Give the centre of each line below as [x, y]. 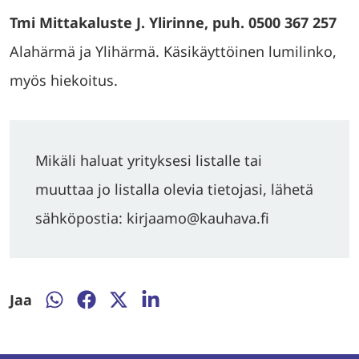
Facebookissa [122, 333]
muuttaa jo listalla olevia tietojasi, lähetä [174, 189]
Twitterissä [145, 333]
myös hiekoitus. [64, 80]
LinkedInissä [183, 333]
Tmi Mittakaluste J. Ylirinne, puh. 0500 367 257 [173, 22]
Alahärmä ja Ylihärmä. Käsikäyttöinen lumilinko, [173, 51]
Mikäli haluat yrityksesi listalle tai [149, 160]
